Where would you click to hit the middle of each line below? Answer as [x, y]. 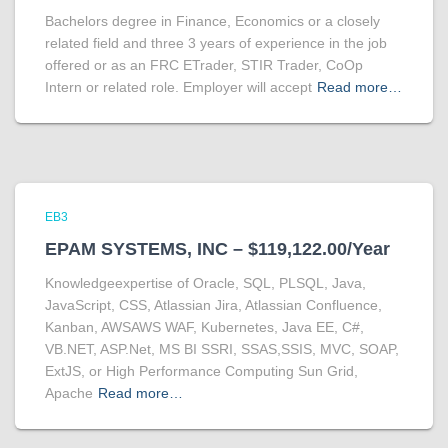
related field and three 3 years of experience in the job [216, 43]
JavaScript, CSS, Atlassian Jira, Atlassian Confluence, [213, 305]
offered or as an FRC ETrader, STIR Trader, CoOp [204, 65]
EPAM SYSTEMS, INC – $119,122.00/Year [217, 249]
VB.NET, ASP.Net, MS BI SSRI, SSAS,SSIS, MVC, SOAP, [222, 349]
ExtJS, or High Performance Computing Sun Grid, [201, 371]
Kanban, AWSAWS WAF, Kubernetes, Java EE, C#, [204, 327]
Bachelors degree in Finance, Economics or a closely [212, 21]
